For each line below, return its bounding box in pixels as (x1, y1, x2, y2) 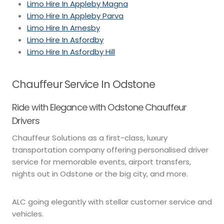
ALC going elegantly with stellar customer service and (12, 196, 212, 207)
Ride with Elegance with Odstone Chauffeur (12, 100, 187, 113)
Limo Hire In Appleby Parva (27, 10, 123, 21)
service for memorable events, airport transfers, (12, 156, 191, 167)
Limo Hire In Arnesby (27, 22, 100, 33)
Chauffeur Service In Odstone (12, 77, 155, 92)
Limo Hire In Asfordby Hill (27, 46, 115, 57)
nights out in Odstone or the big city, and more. (12, 168, 188, 179)
